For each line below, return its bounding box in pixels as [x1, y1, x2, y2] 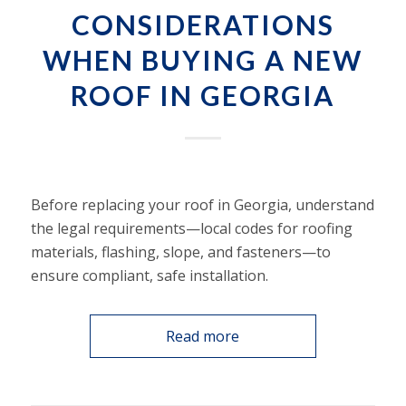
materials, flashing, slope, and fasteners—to [30, 242, 331, 263]
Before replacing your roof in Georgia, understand [30, 195, 374, 216]
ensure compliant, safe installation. [30, 266, 268, 286]
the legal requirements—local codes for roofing [30, 218, 353, 239]
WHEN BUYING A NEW [43, 43, 363, 76]
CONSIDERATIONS [71, 7, 334, 41]
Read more [166, 326, 240, 347]
